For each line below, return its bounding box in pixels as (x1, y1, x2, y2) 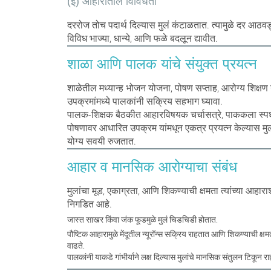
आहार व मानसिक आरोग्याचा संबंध (67, 158, 237, 175)
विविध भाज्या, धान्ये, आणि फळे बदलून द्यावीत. (67, 32, 218, 44)
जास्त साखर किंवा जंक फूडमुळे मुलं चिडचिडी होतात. (67, 214, 218, 224)
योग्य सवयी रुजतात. (67, 135, 136, 147)
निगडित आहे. (67, 198, 112, 210)
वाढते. (67, 240, 85, 250)
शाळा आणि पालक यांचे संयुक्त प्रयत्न (67, 55, 257, 72)
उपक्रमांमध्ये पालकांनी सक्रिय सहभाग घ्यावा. (67, 95, 223, 107)
